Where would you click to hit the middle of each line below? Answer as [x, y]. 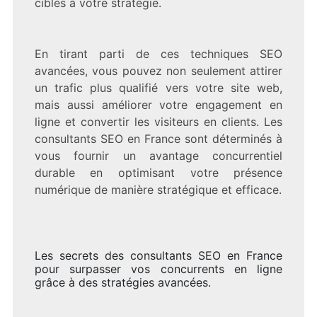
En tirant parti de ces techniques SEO [158, 53]
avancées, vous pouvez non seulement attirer [158, 70]
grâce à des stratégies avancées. [122, 282]
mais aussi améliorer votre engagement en [158, 104]
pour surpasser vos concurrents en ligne [158, 269]
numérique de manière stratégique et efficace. [158, 189]
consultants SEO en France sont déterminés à [158, 138]
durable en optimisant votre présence [158, 172]
